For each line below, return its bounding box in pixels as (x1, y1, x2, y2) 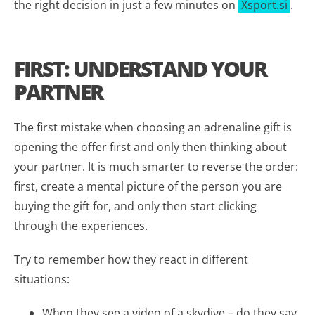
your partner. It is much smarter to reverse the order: (14, 158, 298, 174)
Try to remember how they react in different (14, 251, 248, 267)
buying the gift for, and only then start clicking (14, 198, 257, 214)
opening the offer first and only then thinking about (14, 139, 287, 155)
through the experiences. (14, 217, 148, 233)
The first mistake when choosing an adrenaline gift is (14, 119, 292, 135)
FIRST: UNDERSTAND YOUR (14, 53, 266, 83)
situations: (14, 271, 70, 287)
